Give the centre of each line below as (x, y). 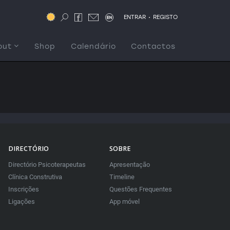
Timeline (122, 177)
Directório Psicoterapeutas (47, 165)
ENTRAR (135, 17)
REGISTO (165, 17)
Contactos (153, 46)
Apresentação (129, 165)
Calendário (93, 46)
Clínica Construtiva (35, 177)
